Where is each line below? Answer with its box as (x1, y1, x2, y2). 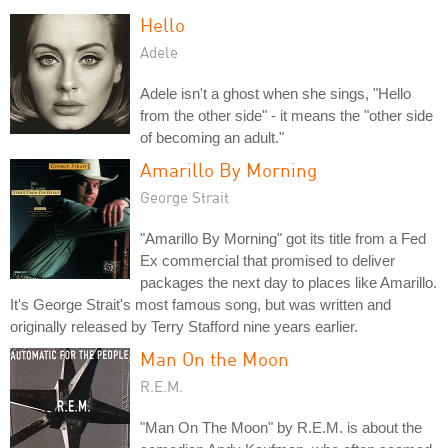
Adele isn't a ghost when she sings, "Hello (140, 85, 411, 102)
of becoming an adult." (140, 129, 284, 146)
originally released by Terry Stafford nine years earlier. (10, 318, 358, 335)
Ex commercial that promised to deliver (140, 252, 395, 269)
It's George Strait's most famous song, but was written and (10, 296, 391, 313)
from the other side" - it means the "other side (140, 107, 433, 124)
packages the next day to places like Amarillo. (140, 274, 437, 291)
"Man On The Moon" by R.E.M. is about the (140, 419, 422, 436)
